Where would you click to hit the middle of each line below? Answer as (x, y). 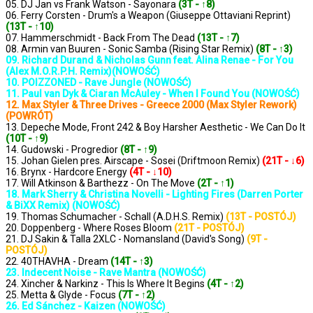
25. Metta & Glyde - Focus (62, 295)
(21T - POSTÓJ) (209, 228)
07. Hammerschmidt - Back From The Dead (101, 38)
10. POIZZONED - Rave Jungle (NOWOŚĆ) (99, 83)
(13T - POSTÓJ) (261, 217)
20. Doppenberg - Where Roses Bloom (90, 228)
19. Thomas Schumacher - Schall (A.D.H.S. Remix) (116, 217)
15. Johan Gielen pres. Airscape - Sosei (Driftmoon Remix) (134, 161)
